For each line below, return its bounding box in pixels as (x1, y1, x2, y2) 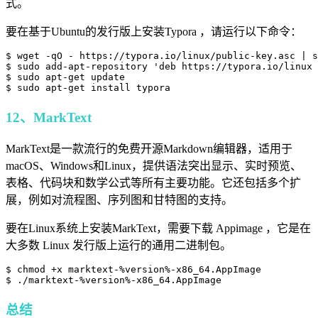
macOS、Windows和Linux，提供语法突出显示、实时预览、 (6, 159, 302, 172)
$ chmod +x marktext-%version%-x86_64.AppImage (6, 263, 261, 275)
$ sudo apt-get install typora (6, 82, 170, 94)
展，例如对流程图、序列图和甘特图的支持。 (6, 193, 233, 206)
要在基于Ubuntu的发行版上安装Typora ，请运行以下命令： (6, 26, 302, 38)
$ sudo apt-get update (6, 72, 125, 83)
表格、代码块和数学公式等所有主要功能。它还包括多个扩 (6, 176, 301, 189)
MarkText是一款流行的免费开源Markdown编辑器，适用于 (6, 142, 292, 155)
